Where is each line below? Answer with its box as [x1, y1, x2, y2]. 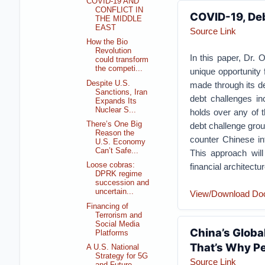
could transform [95, 56, 149, 64]
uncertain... [95, 188, 134, 196]
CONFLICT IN [95, 5, 144, 14]
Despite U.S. [86, 79, 131, 88]
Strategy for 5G [95, 252, 148, 261]
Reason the [95, 128, 135, 137]
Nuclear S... [95, 105, 137, 114]
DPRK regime [95, 170, 143, 179]
